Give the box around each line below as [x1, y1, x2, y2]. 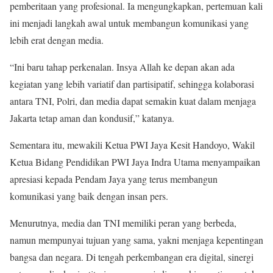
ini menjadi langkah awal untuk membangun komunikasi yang [10, 16, 249, 29]
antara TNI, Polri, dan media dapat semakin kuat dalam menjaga [10, 94, 256, 107]
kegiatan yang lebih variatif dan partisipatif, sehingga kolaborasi [10, 77, 254, 90]
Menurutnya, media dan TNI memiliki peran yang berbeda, [10, 216, 236, 229]
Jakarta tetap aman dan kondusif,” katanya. [10, 112, 174, 124]
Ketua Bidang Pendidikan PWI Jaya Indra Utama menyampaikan [10, 155, 260, 168]
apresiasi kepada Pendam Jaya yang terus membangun [10, 172, 218, 185]
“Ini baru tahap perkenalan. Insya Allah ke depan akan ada [10, 60, 235, 73]
